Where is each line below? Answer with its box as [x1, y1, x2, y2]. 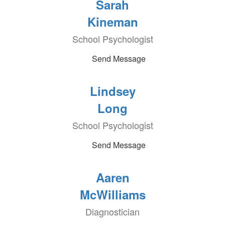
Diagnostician [85, 205, 140, 218]
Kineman [87, 13, 138, 30]
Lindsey [89, 82, 136, 99]
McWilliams [79, 186, 146, 203]
